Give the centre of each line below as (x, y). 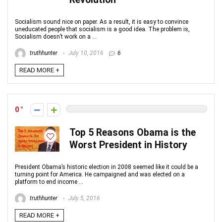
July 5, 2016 (83, 198)
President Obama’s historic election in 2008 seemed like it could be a (107, 167)
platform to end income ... (49, 182)
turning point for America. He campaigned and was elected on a (100, 174)
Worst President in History (128, 145)
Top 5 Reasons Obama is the (133, 133)
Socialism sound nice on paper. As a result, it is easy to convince (102, 22)
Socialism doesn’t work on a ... (56, 37)
